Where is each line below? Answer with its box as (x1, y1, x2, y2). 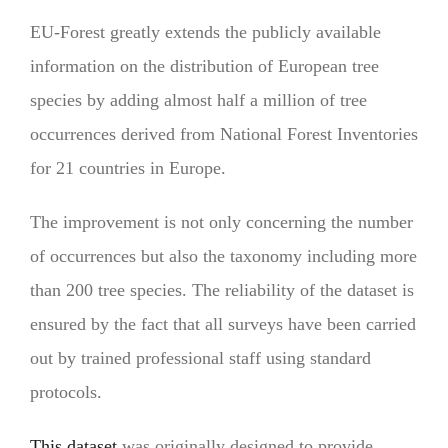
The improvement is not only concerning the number (29, 211, 413, 232)
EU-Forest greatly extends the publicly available (29, 21, 381, 42)
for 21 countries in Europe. (29, 157, 231, 178)
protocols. (29, 381, 107, 402)
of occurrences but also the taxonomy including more (29, 245, 417, 266)
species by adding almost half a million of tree (29, 89, 367, 110)
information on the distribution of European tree (29, 55, 379, 76)
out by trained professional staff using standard (29, 347, 371, 368)
